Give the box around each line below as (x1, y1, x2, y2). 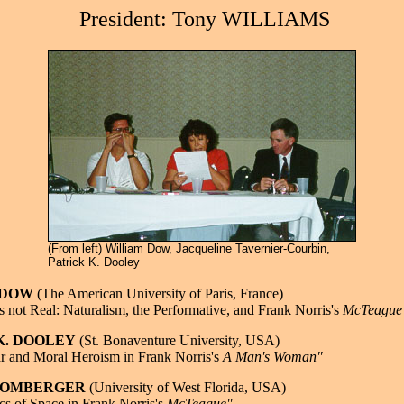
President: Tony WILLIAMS (74, 7, 330, 31)
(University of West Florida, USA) (85, 380, 286, 395)
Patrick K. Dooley (48, 255, 140, 269)
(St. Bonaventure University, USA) (75, 333, 280, 348)
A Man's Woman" (222, 349, 323, 364)
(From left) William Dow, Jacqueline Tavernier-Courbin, (48, 242, 330, 255)
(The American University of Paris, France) (32, 286, 283, 301)
